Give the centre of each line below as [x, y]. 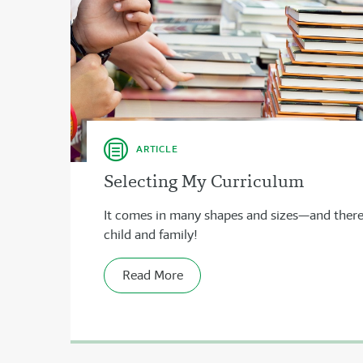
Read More [152, 275]
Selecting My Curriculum [204, 181]
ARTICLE [157, 149]
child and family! [151, 235]
